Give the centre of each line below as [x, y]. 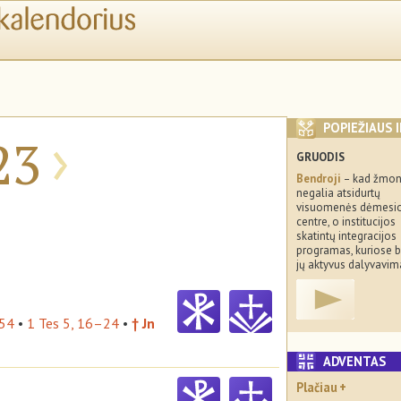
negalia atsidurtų [338, 192]
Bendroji [319, 178]
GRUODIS [320, 158]
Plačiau [317, 387]
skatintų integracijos [346, 235]
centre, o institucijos [346, 221]
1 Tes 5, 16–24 [73, 323]
